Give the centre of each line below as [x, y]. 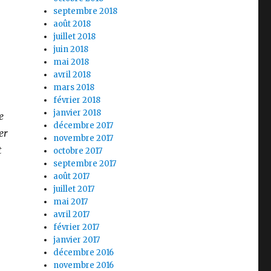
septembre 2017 [85, 163]
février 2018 [77, 100]
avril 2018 [72, 74]
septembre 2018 [86, 11]
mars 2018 [74, 87]
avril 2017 [72, 214]
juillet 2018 [75, 36]
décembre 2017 [83, 125]
